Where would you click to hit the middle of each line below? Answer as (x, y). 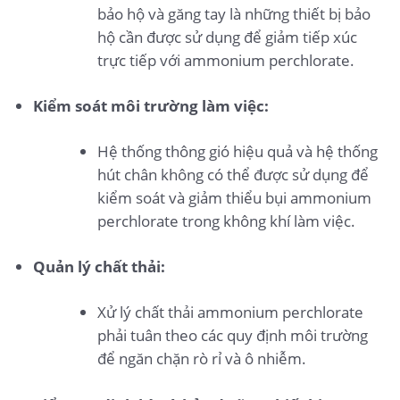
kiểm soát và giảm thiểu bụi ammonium (235, 198)
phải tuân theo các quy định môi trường (233, 336)
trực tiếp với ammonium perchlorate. (226, 60)
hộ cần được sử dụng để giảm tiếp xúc (228, 37)
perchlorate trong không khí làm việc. (227, 221)
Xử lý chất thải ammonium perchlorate (231, 312)
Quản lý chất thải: (99, 267)
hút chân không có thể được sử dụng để (233, 175)
